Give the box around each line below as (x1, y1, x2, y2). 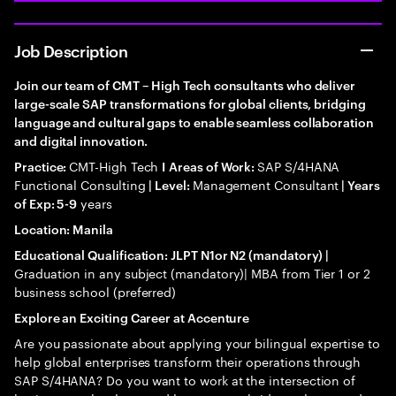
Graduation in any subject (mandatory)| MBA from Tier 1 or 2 (14, 263, 370, 282)
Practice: (14, 157, 70, 174)
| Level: (148, 176, 193, 193)
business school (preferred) (14, 281, 177, 301)
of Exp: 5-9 (14, 194, 78, 211)
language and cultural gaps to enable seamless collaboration (14, 113, 374, 130)
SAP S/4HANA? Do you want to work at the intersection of (14, 369, 356, 389)
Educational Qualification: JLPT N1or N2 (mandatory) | (14, 246, 330, 263)
